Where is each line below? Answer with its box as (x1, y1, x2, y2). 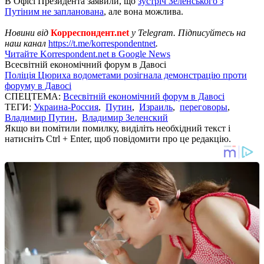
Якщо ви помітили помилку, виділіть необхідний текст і (5, 123, 230, 133)
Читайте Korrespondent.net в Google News (5, 48, 170, 59)
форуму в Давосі (5, 80, 71, 91)
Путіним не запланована (5, 6, 104, 16)
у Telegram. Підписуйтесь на (129, 27, 246, 38)
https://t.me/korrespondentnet (48, 38, 156, 48)
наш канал (5, 38, 48, 48)
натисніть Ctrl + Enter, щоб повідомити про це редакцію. (5, 133, 231, 144)
